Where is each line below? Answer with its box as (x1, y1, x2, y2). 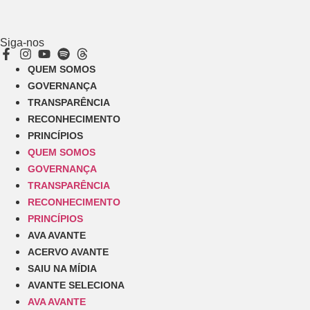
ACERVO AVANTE (28, 246, 109, 257)
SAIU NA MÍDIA (28, 262, 97, 274)
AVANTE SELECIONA (28, 279, 125, 291)
